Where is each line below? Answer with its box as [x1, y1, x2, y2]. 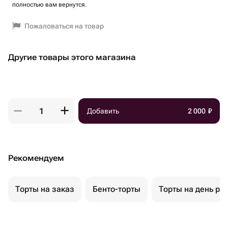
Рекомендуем [8, 153, 64, 163]
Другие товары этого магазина [8, 52, 136, 62]
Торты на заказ [15, 184, 74, 194]
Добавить [87, 107, 119, 115]
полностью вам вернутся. [12, 1, 87, 8]
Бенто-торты [93, 184, 140, 194]
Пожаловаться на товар [24, 22, 104, 30]
